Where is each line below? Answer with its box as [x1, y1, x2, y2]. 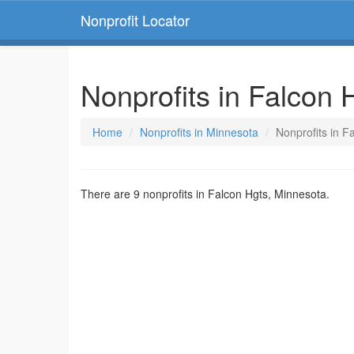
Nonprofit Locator [81, 9, 190, 30]
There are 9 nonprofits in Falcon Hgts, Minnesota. [81, 186, 330, 201]
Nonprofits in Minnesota [140, 124, 258, 140]
